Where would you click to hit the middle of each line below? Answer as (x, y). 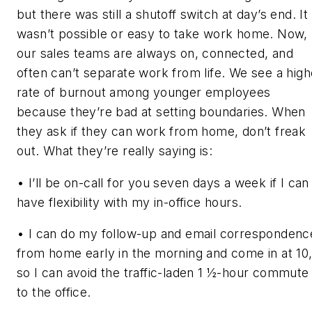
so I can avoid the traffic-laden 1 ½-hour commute (163, 273)
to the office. (54, 292)
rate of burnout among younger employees (144, 93)
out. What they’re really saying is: (115, 151)
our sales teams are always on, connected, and (155, 54)
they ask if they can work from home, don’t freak (162, 132)
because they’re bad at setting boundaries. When (161, 112)
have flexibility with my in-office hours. (130, 202)
